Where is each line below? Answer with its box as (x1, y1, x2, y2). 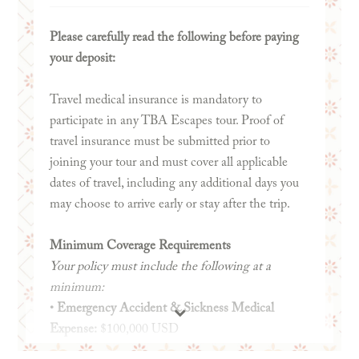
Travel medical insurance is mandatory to (49, 93, 262, 107)
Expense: (49, 322, 97, 336)
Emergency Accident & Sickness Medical (56, 301, 274, 315)
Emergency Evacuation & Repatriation (56, 343, 259, 357)
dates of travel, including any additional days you (49, 176, 299, 190)
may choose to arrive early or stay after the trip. (49, 197, 290, 211)
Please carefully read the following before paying (49, 30, 299, 44)
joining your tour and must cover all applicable (49, 155, 288, 169)
